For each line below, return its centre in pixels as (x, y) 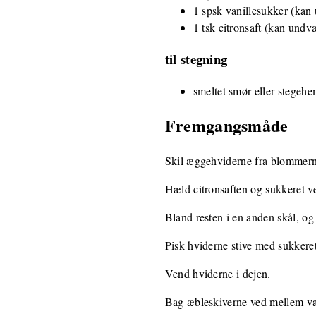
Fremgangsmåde (226, 126)
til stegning (196, 59)
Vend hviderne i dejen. (218, 274)
